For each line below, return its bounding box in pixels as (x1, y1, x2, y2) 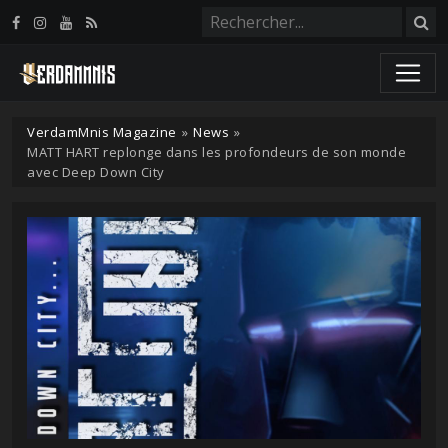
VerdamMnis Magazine (27, 123, 177, 141)
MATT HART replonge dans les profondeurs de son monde (27, 143, 406, 161)
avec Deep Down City (27, 163, 165, 181)
